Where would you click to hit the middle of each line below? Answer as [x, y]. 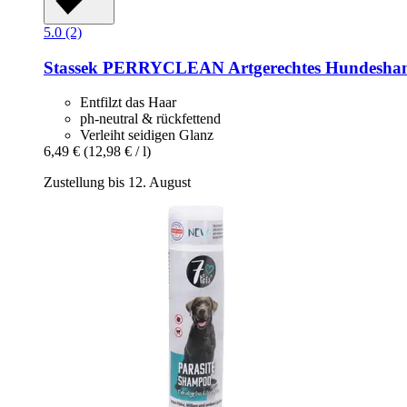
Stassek [71, 67]
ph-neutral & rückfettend [150, 119]
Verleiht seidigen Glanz [147, 135]
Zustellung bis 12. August [117, 183]
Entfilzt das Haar [128, 103]
